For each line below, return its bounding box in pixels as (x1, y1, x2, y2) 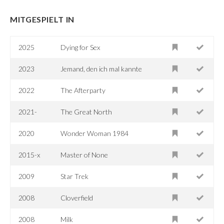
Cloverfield (60, 193, 93, 202)
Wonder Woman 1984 (60, 128, 129, 137)
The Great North (60, 107, 112, 116)
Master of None (60, 150, 108, 159)
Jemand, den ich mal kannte (60, 64, 142, 73)
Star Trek (60, 171, 89, 180)
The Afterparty (60, 85, 106, 94)
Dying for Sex (60, 42, 100, 51)
